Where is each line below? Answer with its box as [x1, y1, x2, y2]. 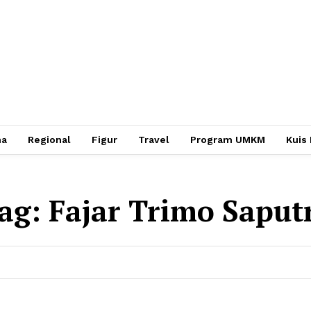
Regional [28, 134, 71, 145]
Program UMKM [190, 134, 265, 145]
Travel [138, 134, 169, 145]
